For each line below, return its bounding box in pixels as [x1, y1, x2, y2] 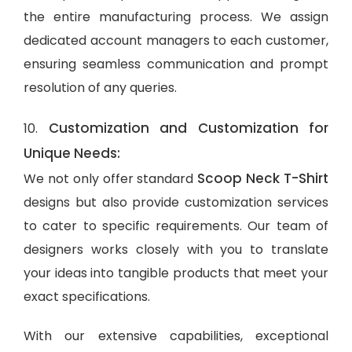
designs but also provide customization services [24, 192, 328, 211]
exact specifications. [24, 287, 150, 306]
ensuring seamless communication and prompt [24, 54, 328, 73]
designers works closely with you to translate [24, 240, 328, 258]
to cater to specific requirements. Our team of [24, 216, 328, 235]
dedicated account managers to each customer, [24, 31, 328, 49]
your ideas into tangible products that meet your [24, 263, 328, 282]
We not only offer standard [24, 169, 198, 188]
